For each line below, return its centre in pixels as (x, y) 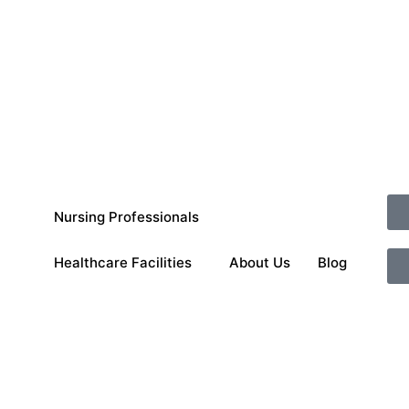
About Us (259, 262)
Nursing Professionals (126, 216)
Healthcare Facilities (122, 262)
